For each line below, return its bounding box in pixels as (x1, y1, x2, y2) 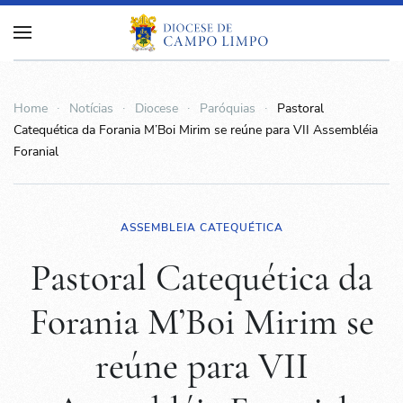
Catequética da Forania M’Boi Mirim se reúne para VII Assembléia (13, 121, 378, 139)
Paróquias (200, 100, 255, 117)
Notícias (69, 100, 113, 117)
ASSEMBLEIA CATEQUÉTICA (120, 220, 283, 235)
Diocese (135, 100, 178, 117)
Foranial (13, 143, 58, 160)
